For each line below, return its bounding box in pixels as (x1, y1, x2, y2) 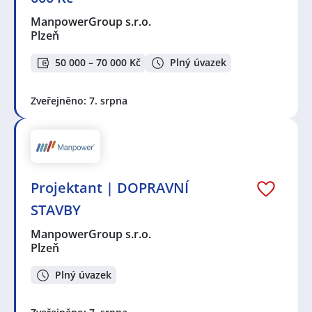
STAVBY (31, 200, 81, 219)
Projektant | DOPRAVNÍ (31, 178, 189, 197)
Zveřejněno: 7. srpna (31, 93, 127, 107)
